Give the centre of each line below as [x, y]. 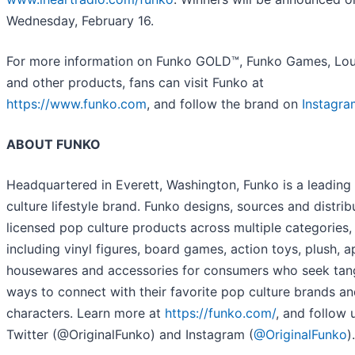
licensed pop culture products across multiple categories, [179, 227]
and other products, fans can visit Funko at [135, 82]
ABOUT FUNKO [53, 144]
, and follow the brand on [224, 103]
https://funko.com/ [220, 313]
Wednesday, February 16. [80, 20]
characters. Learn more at [86, 313]
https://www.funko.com [76, 103]
